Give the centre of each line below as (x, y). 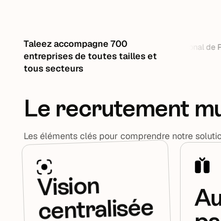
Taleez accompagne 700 (75, 43)
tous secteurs (54, 68)
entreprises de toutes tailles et (90, 56)
